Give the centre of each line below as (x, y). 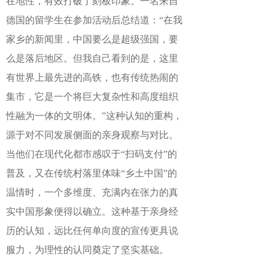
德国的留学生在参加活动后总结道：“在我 (94, 20)
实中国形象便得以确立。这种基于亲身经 (92, 211)
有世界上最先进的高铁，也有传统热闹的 (92, 77)
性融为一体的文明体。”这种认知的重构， (94, 116)
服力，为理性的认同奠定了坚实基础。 (87, 250)
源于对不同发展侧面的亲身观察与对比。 (92, 135)
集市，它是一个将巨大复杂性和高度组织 (92, 97)
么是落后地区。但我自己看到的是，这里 (92, 58)
